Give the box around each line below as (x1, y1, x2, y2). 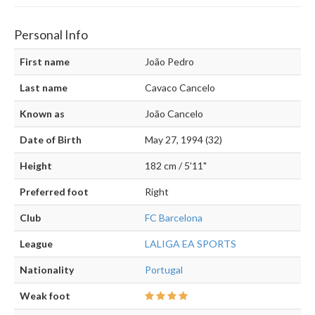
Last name (20, 82, 67, 94)
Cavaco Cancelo (145, 82, 215, 94)
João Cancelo (145, 108, 203, 120)
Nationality (20, 264, 74, 276)
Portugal (145, 264, 183, 276)
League (20, 238, 53, 250)
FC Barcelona (145, 212, 202, 224)
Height (20, 160, 52, 172)
